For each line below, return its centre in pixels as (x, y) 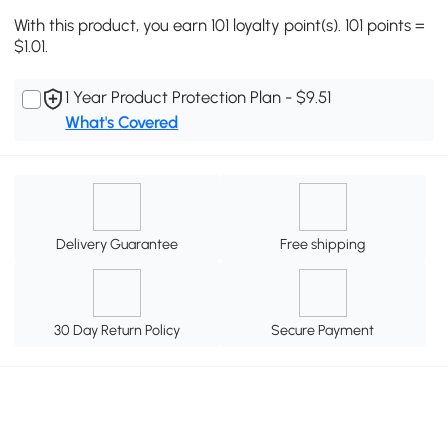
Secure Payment (323, 329)
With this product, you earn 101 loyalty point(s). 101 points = (220, 24)
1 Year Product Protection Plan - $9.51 (198, 96)
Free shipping (323, 244)
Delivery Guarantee (117, 244)
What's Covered (122, 121)
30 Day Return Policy (117, 329)
